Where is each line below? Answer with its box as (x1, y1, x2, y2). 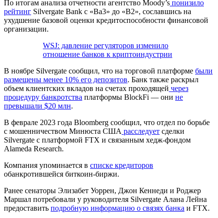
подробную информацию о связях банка (51, 203, 184, 212)
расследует (122, 127, 160, 135)
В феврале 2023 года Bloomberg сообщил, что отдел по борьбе (4, 118, 210, 127)
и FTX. (184, 203, 210, 212)
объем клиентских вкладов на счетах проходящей (4, 84, 169, 92)
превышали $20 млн (4, 101, 71, 110)
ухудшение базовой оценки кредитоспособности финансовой (4, 16, 208, 24)
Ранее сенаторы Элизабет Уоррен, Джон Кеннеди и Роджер (4, 186, 201, 195)
